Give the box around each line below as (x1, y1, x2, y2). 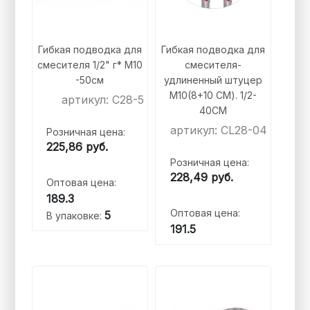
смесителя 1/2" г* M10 (37, 59, 143, 71)
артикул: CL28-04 (170, 123, 268, 138)
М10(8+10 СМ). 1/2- (170, 89, 257, 102)
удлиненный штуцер (164, 74, 263, 86)
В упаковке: (46, 210, 105, 222)
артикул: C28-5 (62, 93, 144, 107)
